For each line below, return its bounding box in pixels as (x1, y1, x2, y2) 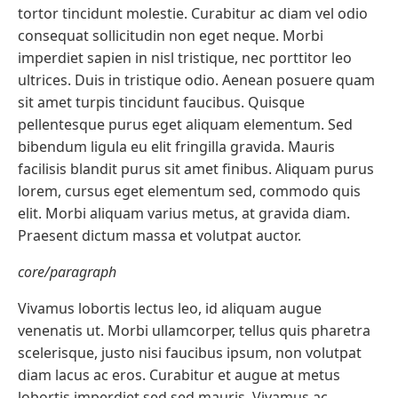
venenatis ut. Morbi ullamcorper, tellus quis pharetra (18, 321, 370, 341)
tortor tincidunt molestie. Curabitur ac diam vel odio (18, 4, 368, 24)
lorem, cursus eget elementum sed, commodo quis (18, 181, 361, 202)
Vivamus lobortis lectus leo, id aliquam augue (18, 298, 322, 319)
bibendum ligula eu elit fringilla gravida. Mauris (18, 137, 335, 157)
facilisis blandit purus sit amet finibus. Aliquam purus (18, 159, 374, 179)
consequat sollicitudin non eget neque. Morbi (18, 26, 323, 46)
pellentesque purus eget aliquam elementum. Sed (18, 115, 353, 135)
